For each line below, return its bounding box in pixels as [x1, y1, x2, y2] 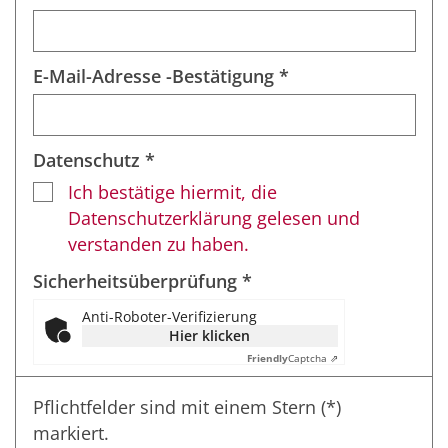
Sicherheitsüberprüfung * [32, 268, 252, 293]
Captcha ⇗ [287, 351, 338, 366]
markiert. [32, 420, 109, 445]
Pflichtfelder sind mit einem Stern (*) [32, 394, 341, 419]
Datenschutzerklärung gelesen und [67, 205, 360, 230]
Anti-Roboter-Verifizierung [81, 307, 257, 327]
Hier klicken [169, 326, 250, 346]
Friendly [246, 351, 288, 366]
